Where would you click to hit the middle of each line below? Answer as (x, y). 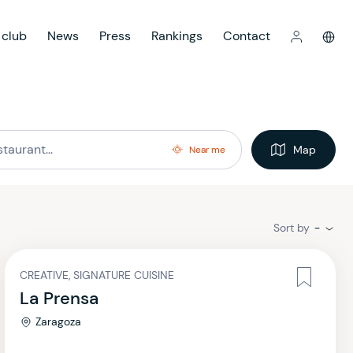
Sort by (292, 228)
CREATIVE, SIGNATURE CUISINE (97, 275)
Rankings (177, 36)
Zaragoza (58, 321)
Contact (247, 36)
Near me (207, 150)
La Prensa (59, 298)
